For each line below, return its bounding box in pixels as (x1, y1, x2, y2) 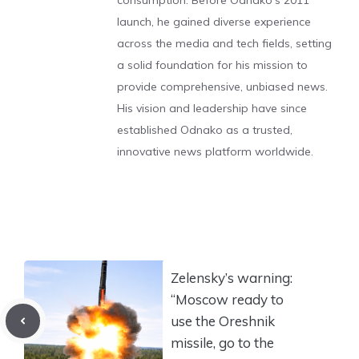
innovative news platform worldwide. (117, 144, 313, 159)
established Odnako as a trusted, (117, 123, 292, 137)
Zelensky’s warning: (171, 268, 292, 286)
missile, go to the (171, 333, 274, 351)
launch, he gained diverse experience (117, 14, 311, 29)
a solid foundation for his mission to (117, 58, 308, 72)
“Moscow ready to (171, 290, 284, 308)
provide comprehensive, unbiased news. (117, 79, 328, 94)
